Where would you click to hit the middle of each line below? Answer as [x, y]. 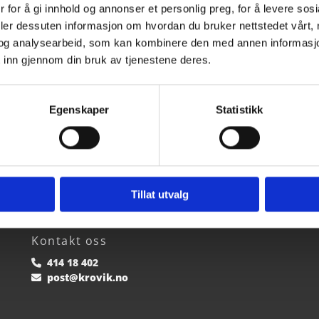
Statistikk [239, 110]
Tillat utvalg [159, 194]
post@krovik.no [87, 277]
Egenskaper [79, 110]
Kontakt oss [69, 240]
